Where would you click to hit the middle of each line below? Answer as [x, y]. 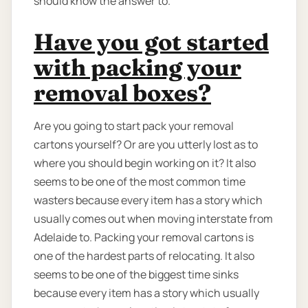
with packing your [137, 68]
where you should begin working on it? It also [145, 163]
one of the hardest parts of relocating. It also [144, 256]
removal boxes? [122, 93]
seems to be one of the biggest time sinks [136, 275]
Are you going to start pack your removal [134, 126]
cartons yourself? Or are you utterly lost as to [146, 145]
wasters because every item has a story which [148, 200]
